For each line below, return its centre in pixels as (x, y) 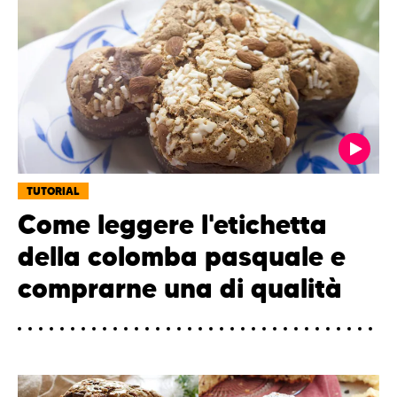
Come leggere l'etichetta (172, 225)
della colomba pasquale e (182, 257)
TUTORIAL (53, 191)
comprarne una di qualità (180, 289)
